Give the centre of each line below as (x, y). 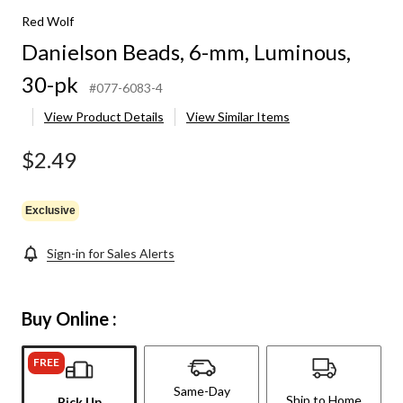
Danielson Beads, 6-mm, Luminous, (186, 52)
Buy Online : (69, 319)
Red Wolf (48, 22)
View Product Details (104, 117)
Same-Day (201, 391)
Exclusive (50, 210)
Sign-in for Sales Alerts (111, 254)
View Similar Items (238, 117)
